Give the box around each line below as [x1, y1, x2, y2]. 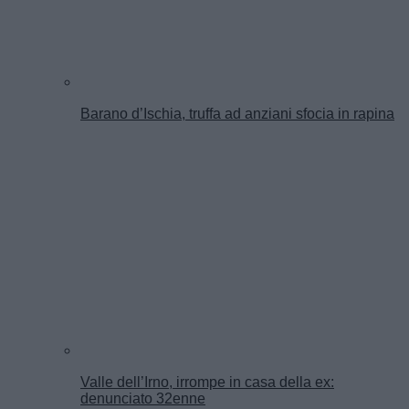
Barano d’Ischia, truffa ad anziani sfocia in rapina [80, 105, 394, 121]
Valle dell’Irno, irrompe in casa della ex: [80, 373, 334, 390]
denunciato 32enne [80, 390, 205, 406]
